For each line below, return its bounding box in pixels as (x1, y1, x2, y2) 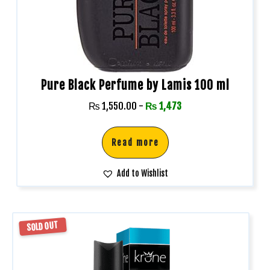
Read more (111, 137, 159, 148)
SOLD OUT (26, 219, 60, 233)
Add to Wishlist (117, 168, 168, 178)
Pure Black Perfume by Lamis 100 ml (40, 78, 230, 93)
